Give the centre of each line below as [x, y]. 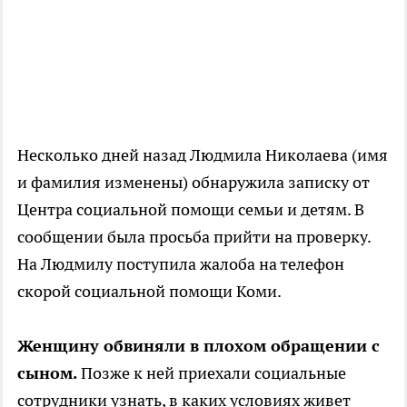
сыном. [47, 373]
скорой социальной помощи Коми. [149, 292]
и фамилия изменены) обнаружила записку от [194, 183]
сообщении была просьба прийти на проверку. [194, 237]
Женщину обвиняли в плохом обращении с [199, 346]
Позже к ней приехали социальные [212, 373]
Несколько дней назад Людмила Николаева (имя [203, 155]
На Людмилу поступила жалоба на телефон [181, 264]
